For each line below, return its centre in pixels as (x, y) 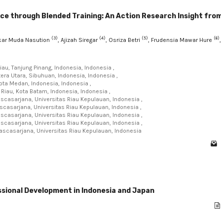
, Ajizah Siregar (78, 40)
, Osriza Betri (124, 40)
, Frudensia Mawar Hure (181, 40)
